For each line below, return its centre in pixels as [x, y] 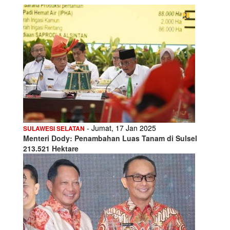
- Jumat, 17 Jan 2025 [120, 128]
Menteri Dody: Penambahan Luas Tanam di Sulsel [110, 138]
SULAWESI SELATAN [54, 128]
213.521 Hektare [51, 148]
